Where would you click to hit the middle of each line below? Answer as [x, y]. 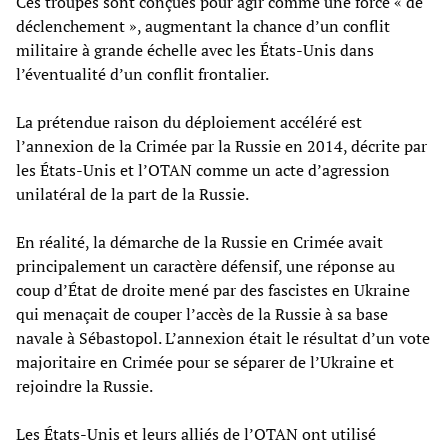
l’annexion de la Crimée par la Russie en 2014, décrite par [221, 145]
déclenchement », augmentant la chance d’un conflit [203, 25]
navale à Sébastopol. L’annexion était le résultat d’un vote [223, 337]
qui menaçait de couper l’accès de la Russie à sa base [202, 313]
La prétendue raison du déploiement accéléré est [189, 121]
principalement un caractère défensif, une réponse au [205, 265]
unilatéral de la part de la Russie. [132, 193]
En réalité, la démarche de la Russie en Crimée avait [199, 241]
